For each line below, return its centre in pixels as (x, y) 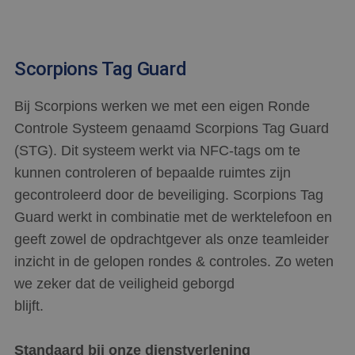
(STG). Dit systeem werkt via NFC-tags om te (157, 151)
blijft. (29, 306)
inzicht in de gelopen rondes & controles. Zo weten (174, 262)
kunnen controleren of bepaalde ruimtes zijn (153, 173)
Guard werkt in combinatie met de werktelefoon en (173, 218)
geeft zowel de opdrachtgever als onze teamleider (172, 240)
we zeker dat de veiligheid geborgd (124, 284)
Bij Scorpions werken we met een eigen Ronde (162, 107)
